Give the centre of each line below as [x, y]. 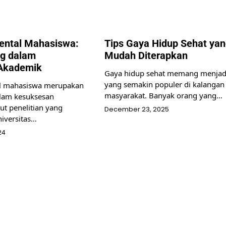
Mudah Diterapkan [146, 55]
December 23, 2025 [136, 109]
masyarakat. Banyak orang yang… [163, 95]
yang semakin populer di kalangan [164, 84]
